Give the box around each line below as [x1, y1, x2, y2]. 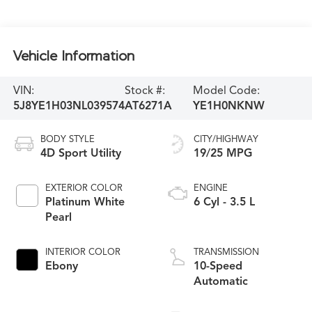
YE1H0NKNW [192, 98, 265, 113]
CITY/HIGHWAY [194, 133, 258, 145]
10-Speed [194, 258, 242, 273]
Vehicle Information [13, 47, 134, 63]
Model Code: [192, 83, 260, 97]
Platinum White [45, 194, 125, 209]
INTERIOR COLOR [45, 246, 120, 258]
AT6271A [124, 98, 172, 113]
